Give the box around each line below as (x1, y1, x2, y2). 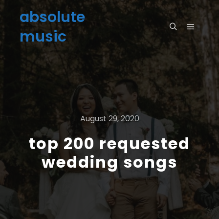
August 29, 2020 (80, 113, 139, 124)
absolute (20, 7, 85, 27)
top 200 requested (29, 132, 190, 154)
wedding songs (42, 151, 177, 173)
